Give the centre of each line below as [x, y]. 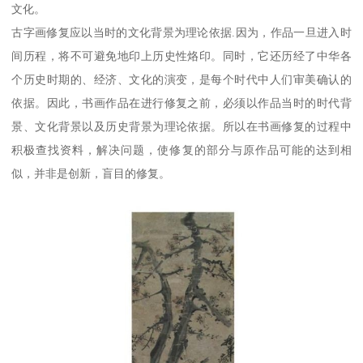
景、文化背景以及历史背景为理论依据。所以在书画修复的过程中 [181, 126]
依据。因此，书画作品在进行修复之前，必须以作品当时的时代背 [181, 102]
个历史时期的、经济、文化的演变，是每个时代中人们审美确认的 [181, 79]
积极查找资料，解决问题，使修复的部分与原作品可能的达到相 [181, 149]
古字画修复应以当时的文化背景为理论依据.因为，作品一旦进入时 [181, 32]
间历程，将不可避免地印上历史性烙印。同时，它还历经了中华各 [181, 56]
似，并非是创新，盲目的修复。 [91, 173]
